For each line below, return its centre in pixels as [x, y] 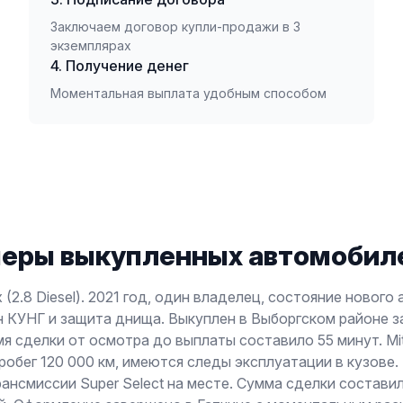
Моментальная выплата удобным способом [188, 93]
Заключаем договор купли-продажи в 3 [175, 27]
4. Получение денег [120, 66]
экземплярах [91, 45]
